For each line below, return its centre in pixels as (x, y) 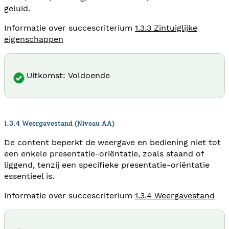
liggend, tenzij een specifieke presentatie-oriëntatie (107, 165)
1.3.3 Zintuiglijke (166, 28)
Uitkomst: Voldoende (68, 75)
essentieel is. (29, 176)
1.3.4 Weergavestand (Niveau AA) (59, 123)
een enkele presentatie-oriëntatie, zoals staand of (104, 153)
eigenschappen (34, 39)
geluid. (17, 8)
